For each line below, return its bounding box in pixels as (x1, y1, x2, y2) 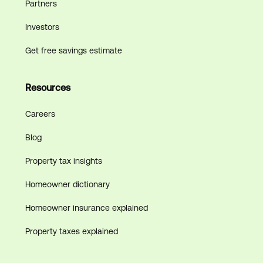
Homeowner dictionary (25, 179, 110, 189)
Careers (25, 109, 55, 119)
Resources (25, 82, 70, 93)
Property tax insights (25, 156, 102, 166)
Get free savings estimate (25, 45, 122, 55)
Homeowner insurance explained (25, 203, 148, 213)
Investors (25, 22, 59, 32)
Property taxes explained (25, 226, 118, 236)
